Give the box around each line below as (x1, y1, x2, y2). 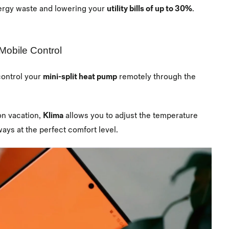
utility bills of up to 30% (107, 4, 192, 14)
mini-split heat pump (43, 72, 117, 82)
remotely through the (117, 72, 196, 82)
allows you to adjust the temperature (63, 110, 198, 121)
